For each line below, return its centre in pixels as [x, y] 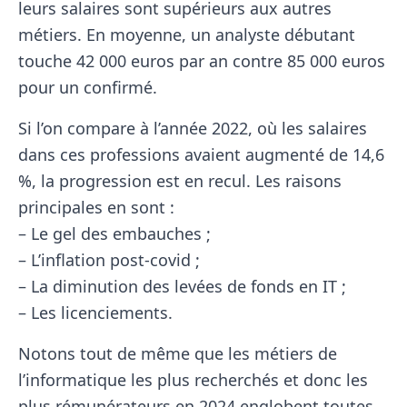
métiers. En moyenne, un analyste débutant [187, 35]
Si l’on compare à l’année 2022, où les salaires [193, 129]
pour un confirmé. [88, 88]
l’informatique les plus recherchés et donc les [193, 380]
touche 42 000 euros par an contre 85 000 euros [202, 61]
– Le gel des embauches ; [114, 234]
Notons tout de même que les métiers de [178, 354]
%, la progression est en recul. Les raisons [180, 181]
